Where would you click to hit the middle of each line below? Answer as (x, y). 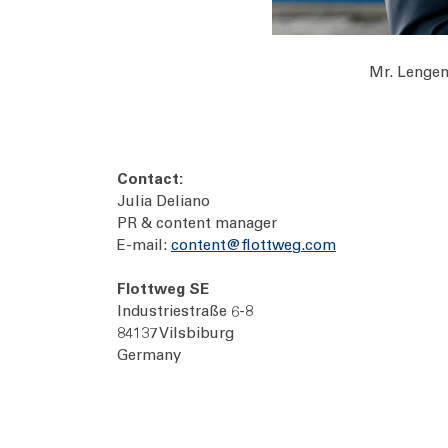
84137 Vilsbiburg (179, 332)
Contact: (150, 178)
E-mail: (144, 244)
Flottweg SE (163, 288)
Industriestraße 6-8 (189, 310)
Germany (149, 354)
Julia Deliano (169, 200)
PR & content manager (197, 222)
